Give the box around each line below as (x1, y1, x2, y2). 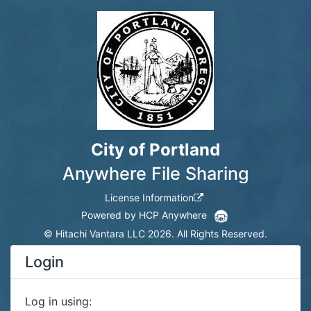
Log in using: (25, 294, 92, 308)
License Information (105, 192, 194, 203)
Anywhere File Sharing (62, 163, 249, 184)
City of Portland (91, 140, 220, 160)
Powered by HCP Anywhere (81, 209, 207, 221)
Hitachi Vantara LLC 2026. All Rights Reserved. (56, 227, 267, 239)
